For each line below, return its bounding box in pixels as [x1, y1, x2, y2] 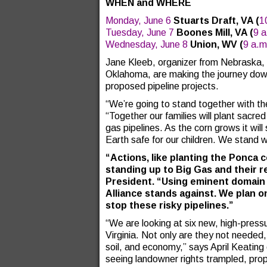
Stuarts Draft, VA [173, 15, 253, 26]
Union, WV [190, 39, 237, 49]
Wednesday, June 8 [105, 39, 188, 49]
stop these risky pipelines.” [105, 200, 233, 210]
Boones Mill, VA [176, 27, 247, 38]
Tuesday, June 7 [105, 27, 174, 38]
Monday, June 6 [105, 15, 171, 26]
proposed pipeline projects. [105, 81, 219, 91]
